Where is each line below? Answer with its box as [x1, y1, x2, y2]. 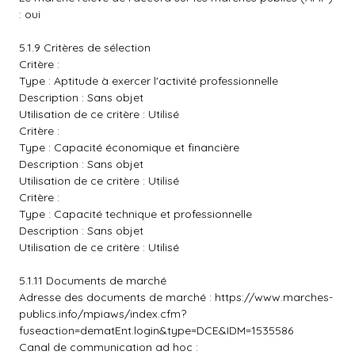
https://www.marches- [215, 290, 333, 304]
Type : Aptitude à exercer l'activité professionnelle [19, 74, 278, 88]
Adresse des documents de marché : [19, 290, 215, 304]
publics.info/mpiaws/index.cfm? [19, 307, 186, 321]
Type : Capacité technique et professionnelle [19, 207, 252, 221]
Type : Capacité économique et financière [19, 140, 239, 155]
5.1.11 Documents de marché [19, 273, 166, 288]
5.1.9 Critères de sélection [19, 40, 151, 55]
